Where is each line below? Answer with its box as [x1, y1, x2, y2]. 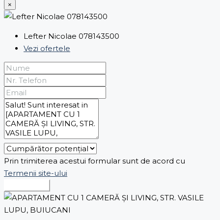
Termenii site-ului [4, 168, 67, 178]
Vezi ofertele [24, 44, 70, 54]
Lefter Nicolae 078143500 [24, 31, 119, 41]
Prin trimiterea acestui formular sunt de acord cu [4, 156, 185, 166]
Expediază [8, 181, 46, 191]
